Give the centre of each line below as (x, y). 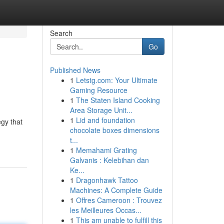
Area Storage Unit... (101, 110)
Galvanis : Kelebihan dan (109, 160)
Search (61, 33)
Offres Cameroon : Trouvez (119, 200)
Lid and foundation (105, 120)
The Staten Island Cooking (118, 100)
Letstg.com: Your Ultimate (116, 80)
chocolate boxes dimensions (114, 130)
